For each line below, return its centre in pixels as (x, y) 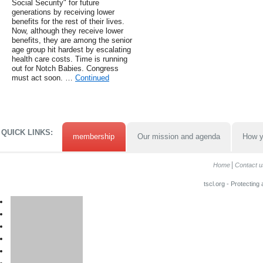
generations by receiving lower (63, 12)
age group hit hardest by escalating (71, 50)
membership (94, 137)
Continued (92, 78)
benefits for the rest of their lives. (68, 22)
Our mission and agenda (178, 137)
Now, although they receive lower (68, 31)
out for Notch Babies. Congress (65, 69)
